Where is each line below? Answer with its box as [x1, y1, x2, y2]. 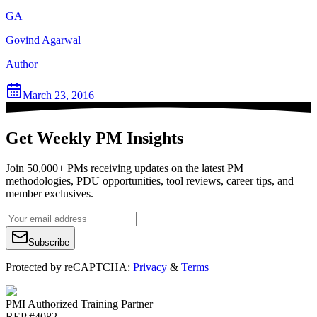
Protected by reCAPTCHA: [6, 261, 130, 274]
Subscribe [28, 237, 69, 248]
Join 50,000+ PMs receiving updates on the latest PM [6, 162, 243, 175]
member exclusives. [6, 188, 93, 200]
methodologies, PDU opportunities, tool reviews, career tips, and [6, 175, 294, 188]
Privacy [133, 261, 167, 274]
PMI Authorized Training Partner [6, 298, 153, 311]
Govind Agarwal [6, 34, 81, 47]
